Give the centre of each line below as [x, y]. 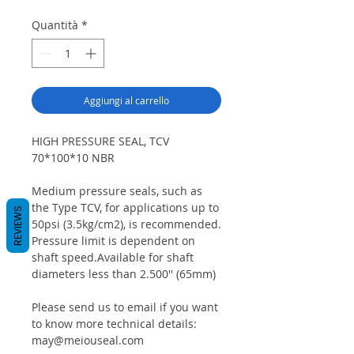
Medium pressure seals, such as [117, 191]
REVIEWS [18, 225]
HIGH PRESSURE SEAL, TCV [100, 141]
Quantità [55, 25]
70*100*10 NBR [73, 158]
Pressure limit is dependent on [113, 241]
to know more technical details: [114, 324]
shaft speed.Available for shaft [113, 258]
